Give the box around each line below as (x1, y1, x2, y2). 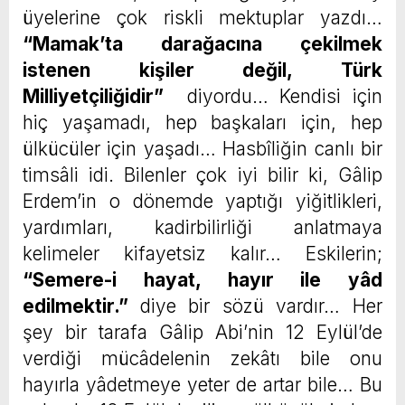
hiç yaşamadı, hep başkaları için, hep (23, 111, 382, 135)
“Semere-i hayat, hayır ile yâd (23, 268, 382, 292)
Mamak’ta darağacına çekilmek (33, 33, 382, 56)
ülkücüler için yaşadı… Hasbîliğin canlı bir (23, 137, 382, 161)
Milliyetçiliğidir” (23, 85, 164, 108)
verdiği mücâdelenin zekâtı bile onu (23, 347, 382, 371)
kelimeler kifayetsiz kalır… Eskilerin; (23, 242, 382, 266)
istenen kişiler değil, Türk (23, 59, 382, 82)
